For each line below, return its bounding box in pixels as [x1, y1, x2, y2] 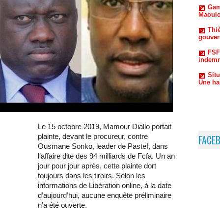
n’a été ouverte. [38, 201, 87, 210]
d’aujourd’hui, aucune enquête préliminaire [38, 191, 171, 200]
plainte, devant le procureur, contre [38, 132, 148, 141]
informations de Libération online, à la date [38, 181, 171, 190]
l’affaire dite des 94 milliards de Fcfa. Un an [38, 152, 175, 161]
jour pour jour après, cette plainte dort [38, 162, 156, 170]
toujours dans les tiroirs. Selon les [38, 171, 145, 180]
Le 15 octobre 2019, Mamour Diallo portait [38, 122, 171, 131]
